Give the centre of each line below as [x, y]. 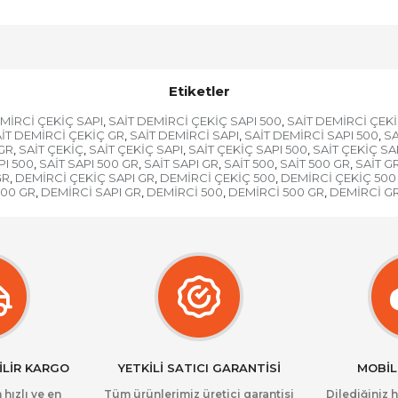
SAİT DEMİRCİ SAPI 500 [311, 135]
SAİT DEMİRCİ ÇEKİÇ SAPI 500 [195, 121]
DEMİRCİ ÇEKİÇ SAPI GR [84, 178]
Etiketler [199, 91]
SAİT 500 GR [314, 163]
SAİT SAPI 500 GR [88, 163]
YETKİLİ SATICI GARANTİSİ [199, 368]
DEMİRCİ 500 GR [276, 192]
